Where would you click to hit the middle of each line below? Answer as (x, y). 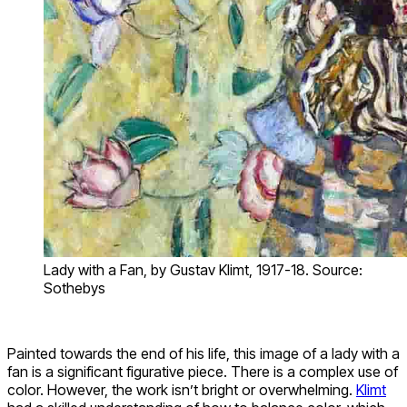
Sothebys (74, 288)
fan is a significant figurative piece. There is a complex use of (203, 371)
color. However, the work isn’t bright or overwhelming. (182, 389)
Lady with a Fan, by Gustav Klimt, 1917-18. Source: (203, 269)
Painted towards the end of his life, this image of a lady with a (203, 353)
